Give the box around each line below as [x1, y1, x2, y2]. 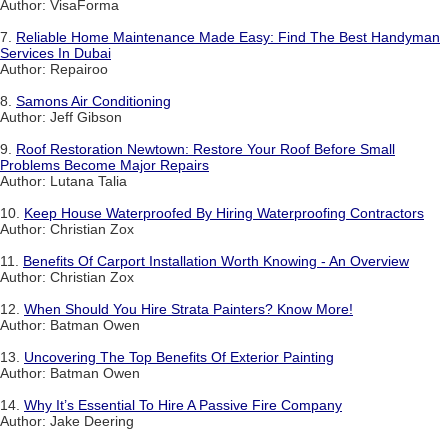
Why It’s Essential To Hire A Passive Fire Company [24, 396, 342, 413]
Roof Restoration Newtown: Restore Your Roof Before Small [16, 140, 395, 157]
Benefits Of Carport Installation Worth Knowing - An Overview [23, 252, 409, 269]
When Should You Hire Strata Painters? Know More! [24, 300, 353, 317]
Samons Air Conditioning [16, 92, 171, 109]
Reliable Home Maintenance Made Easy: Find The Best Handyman [16, 28, 440, 45]
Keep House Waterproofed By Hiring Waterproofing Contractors [24, 204, 424, 221]
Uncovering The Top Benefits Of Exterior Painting [24, 348, 334, 365]
